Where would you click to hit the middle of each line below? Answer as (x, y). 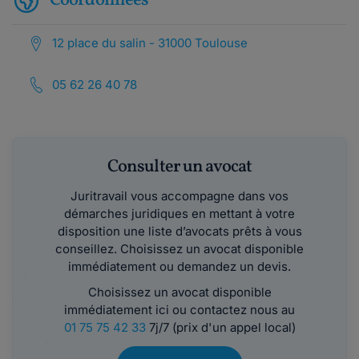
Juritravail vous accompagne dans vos (179, 196)
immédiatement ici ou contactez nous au (179, 310)
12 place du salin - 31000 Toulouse (150, 43)
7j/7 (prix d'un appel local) (220, 327)
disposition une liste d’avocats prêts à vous (179, 231)
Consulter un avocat (179, 167)
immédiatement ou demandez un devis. (179, 266)
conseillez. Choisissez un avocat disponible (179, 249)
